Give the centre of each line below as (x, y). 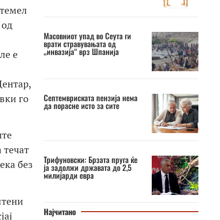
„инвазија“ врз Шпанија (81, 52)
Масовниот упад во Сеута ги (87, 36)
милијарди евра (69, 175)
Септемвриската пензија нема (90, 98)
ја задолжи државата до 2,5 (87, 167)
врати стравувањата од (80, 44)
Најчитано (60, 212)
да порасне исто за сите (81, 106)
